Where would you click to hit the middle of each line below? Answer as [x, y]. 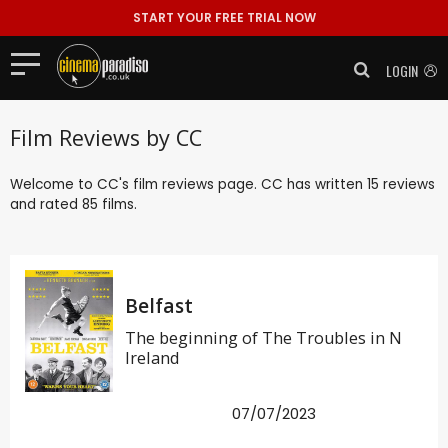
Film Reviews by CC [106, 137]
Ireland [152, 357]
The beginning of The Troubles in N [263, 337]
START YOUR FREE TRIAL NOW [224, 17]
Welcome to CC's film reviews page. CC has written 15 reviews [222, 184]
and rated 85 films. [73, 204]
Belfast [158, 305]
